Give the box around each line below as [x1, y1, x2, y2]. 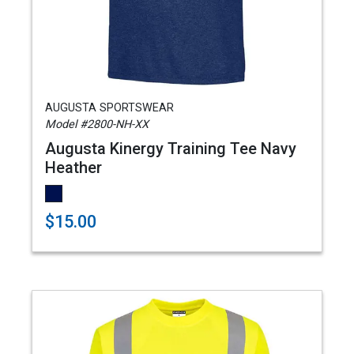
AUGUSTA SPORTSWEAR [45, 101, 174, 115]
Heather [45, 158, 102, 177]
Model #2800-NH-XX [45, 118, 149, 131]
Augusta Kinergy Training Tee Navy [45, 139, 296, 158]
